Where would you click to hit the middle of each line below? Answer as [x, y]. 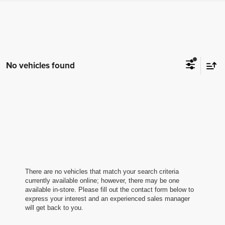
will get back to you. [54, 207]
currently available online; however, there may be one [102, 180]
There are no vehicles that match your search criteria [102, 171]
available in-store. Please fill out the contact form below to [109, 189]
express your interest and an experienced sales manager [107, 198]
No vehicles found [40, 65]
